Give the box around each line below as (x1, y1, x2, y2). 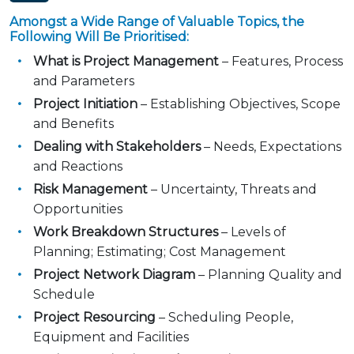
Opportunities (33, 201, 122, 217)
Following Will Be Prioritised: (9, 28, 189, 44)
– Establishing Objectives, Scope (137, 96, 341, 111)
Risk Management (33, 181, 148, 197)
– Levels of (218, 224, 286, 239)
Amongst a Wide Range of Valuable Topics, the (9, 13, 304, 29)
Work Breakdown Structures (33, 224, 218, 239)
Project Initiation (33, 96, 137, 111)
